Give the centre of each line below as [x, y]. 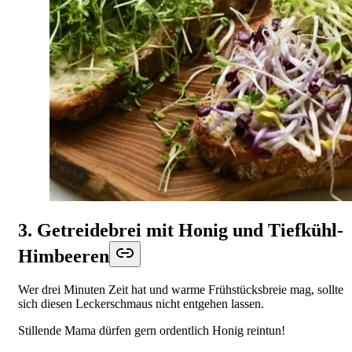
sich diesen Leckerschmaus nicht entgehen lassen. [141, 304]
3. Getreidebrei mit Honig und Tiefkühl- [181, 231]
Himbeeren [64, 257]
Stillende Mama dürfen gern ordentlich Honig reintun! [152, 331]
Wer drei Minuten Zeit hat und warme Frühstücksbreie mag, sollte [181, 290]
